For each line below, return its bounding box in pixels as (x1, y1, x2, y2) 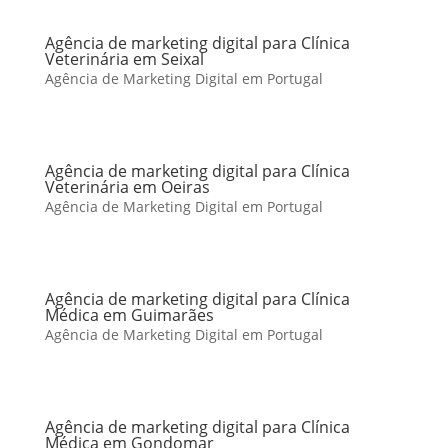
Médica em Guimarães (44, 304, 214, 326)
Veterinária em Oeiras (44, 176, 210, 198)
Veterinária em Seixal (44, 48, 204, 70)
